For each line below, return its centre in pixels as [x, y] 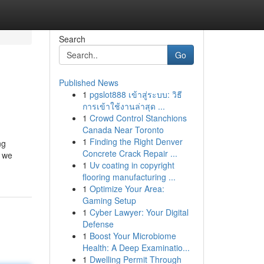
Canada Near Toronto [123, 130]
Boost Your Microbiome [133, 236]
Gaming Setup [109, 200]
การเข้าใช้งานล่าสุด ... [123, 106]
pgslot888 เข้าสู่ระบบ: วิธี [136, 94]
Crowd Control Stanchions [138, 118]
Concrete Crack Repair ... [130, 153]
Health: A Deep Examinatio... [136, 247]
